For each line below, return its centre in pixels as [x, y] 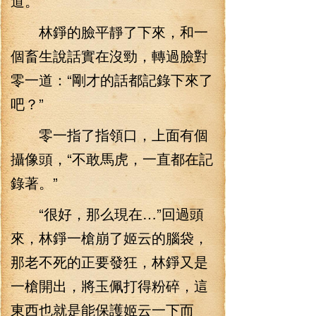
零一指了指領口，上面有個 [109, 134]
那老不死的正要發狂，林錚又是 [109, 261]
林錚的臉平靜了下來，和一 [109, 31]
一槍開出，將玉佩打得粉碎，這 [109, 285]
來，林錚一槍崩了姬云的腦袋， [109, 237]
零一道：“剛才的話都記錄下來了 [112, 79]
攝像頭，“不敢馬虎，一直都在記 [112, 158]
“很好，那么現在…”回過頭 [107, 213]
